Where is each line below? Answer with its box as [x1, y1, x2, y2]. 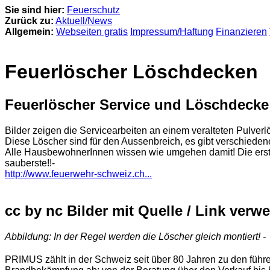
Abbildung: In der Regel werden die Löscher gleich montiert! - [5, 231, 266, 242]
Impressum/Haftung [130, 27, 213, 37]
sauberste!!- [5, 157, 55, 168]
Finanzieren [216, 27, 267, 37]
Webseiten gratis [56, 27, 128, 37]
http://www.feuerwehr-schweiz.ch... [5, 168, 152, 179]
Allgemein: [5, 27, 54, 37]
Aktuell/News [55, 16, 112, 26]
